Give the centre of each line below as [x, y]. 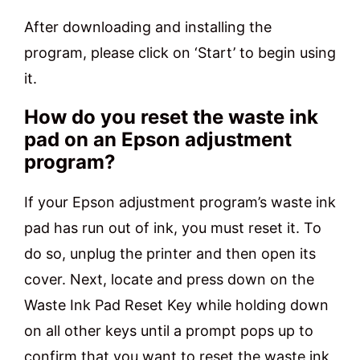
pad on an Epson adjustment [158, 140]
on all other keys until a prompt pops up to [169, 331]
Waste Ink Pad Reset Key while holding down [176, 305]
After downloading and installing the [148, 27]
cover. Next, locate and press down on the [169, 280]
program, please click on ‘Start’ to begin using [180, 53]
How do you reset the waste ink [171, 117]
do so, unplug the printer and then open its [170, 254]
